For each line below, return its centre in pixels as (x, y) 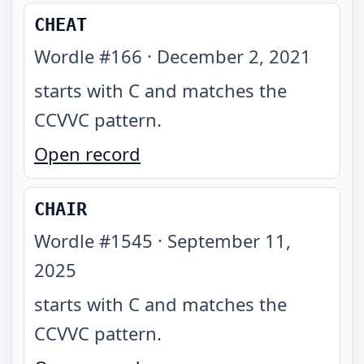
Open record (87, 154)
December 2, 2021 (234, 56)
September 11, (229, 240)
